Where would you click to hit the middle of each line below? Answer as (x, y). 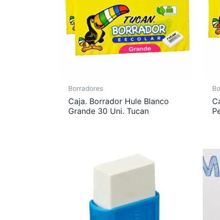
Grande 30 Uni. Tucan (109, 111)
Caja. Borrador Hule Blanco (119, 101)
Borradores (86, 89)
